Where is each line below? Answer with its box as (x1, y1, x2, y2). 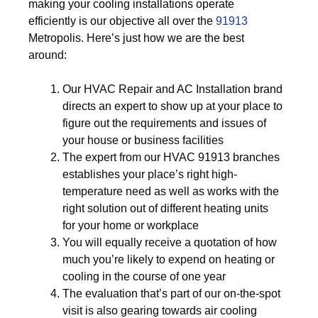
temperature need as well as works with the (62, 185, 279, 197)
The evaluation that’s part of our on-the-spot (62, 287, 280, 300)
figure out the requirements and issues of (62, 117, 266, 129)
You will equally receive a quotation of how (62, 236, 277, 248)
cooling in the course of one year (62, 270, 226, 283)
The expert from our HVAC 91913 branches (62, 151, 280, 163)
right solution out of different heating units (62, 202, 268, 214)
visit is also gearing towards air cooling (62, 305, 257, 317)
